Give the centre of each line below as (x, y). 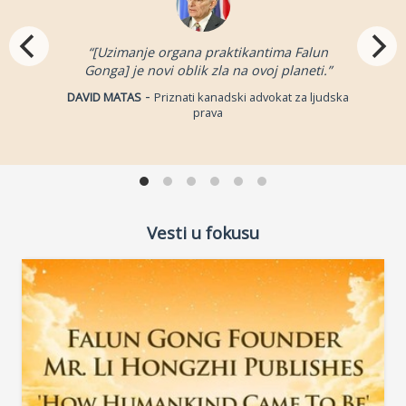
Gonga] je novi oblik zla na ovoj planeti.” (208, 71)
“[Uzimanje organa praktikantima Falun (208, 53)
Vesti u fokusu (203, 233)
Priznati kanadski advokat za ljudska (251, 97)
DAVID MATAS (104, 97)
